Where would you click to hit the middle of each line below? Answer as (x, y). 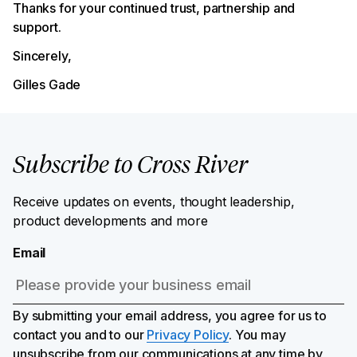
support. (37, 27)
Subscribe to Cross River (130, 167)
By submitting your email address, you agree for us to (170, 316)
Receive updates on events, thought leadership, (154, 202)
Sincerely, (42, 56)
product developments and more (110, 221)
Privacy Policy (188, 335)
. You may (257, 335)
